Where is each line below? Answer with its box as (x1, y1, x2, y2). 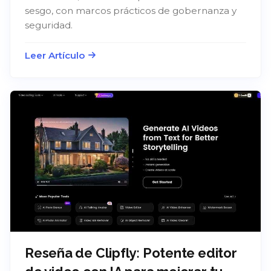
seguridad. (25, 19, 73, 31)
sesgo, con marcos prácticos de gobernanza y (25, 5, 237, 17)
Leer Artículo (25, 50, 85, 62)
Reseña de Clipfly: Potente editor (25, 244, 237, 261)
